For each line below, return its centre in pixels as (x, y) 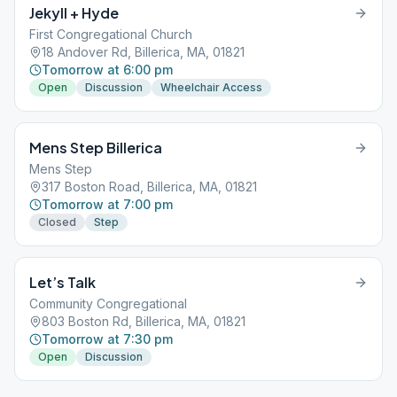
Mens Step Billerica (96, 148)
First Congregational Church (111, 34)
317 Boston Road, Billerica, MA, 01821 (149, 187)
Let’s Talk (62, 282)
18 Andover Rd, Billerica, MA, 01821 (143, 52)
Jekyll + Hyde (74, 13)
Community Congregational (108, 304)
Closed (57, 222)
